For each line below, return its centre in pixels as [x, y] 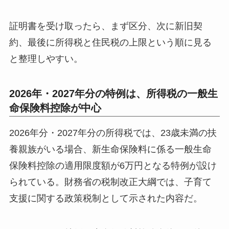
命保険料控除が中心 [55, 108]
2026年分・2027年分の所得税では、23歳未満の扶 [113, 133]
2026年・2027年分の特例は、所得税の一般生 [113, 94]
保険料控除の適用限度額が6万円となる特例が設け [113, 166]
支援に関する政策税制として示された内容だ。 [106, 199]
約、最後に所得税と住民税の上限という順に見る [110, 43]
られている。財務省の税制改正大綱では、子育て [110, 182]
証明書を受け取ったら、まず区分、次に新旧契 [106, 26]
